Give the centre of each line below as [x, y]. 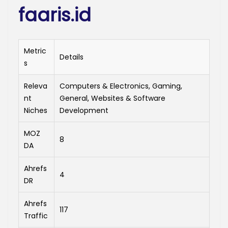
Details [72, 57]
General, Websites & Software [112, 98]
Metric [35, 51]
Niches [36, 111]
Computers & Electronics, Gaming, [121, 86]
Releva [36, 86]
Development [84, 111]
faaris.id [55, 15]
